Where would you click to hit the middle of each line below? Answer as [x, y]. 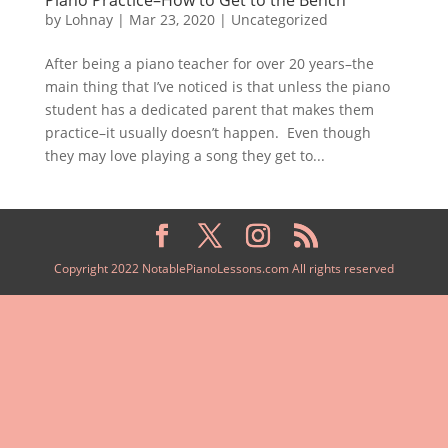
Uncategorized [279, 19]
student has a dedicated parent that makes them [209, 109]
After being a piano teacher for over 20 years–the [209, 63]
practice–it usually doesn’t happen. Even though [207, 132]
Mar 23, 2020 [171, 19]
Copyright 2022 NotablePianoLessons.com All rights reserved [223, 268]
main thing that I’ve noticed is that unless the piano [217, 86]
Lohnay [88, 19]
